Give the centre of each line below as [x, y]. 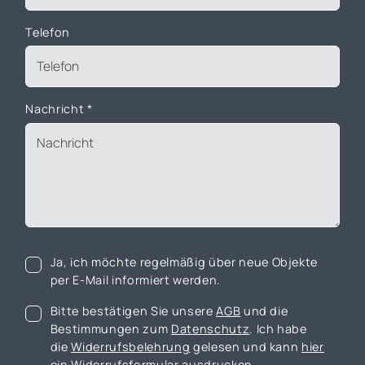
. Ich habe [278, 328]
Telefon [48, 32]
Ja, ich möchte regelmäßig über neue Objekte [184, 262]
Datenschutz [210, 328]
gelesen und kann [246, 346]
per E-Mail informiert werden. [135, 279]
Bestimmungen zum [110, 328]
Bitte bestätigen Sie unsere [133, 310]
